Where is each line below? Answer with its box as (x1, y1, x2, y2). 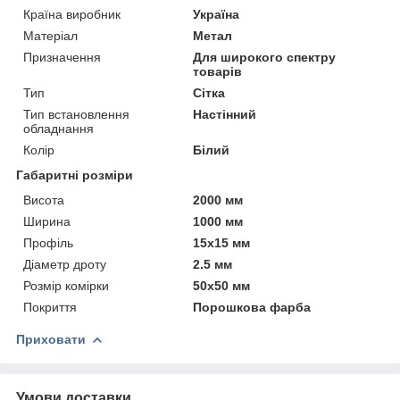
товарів (193, 63, 243, 79)
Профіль (23, 235, 73, 250)
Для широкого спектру (193, 49, 337, 64)
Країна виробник (23, 6, 121, 21)
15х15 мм (193, 235, 251, 250)
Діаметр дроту (23, 256, 106, 271)
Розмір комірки (23, 278, 109, 293)
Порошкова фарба (193, 299, 312, 314)
